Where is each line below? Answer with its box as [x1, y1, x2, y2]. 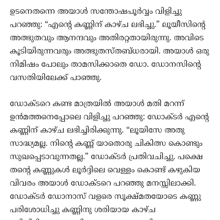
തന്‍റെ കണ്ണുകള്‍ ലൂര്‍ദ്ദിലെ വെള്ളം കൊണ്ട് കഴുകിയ [10, 165, 200, 176]
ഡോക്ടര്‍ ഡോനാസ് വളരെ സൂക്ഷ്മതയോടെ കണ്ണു [10, 192, 201, 202]
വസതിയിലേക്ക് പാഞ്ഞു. [10, 73, 104, 83]
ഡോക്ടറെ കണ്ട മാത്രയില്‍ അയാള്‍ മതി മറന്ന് [10, 99, 184, 110]
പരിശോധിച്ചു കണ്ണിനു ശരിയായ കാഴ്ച [10, 205, 156, 216]
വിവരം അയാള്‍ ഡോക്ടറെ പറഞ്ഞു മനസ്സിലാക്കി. [10, 179, 196, 189]
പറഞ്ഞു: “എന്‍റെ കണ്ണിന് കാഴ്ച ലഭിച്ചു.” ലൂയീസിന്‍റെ [10, 20, 205, 30]
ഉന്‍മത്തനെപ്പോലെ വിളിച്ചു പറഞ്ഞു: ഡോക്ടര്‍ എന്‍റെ [10, 112, 209, 123]
